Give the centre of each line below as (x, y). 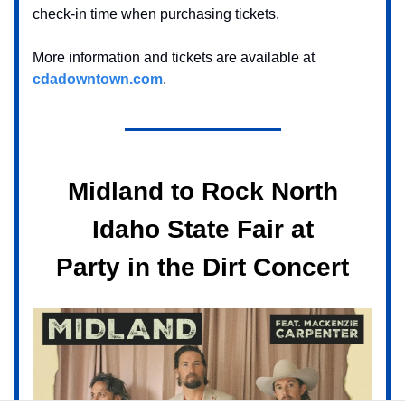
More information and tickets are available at (174, 57)
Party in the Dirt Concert (202, 267)
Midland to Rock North (202, 191)
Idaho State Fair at (202, 229)
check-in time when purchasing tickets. (156, 14)
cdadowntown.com (98, 79)
